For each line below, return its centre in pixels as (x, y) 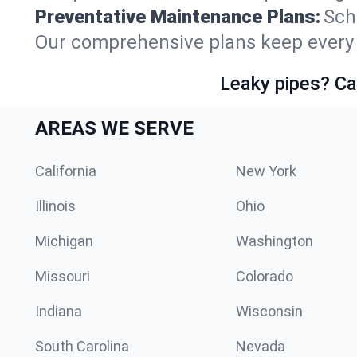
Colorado (265, 276)
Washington (275, 241)
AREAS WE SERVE (114, 128)
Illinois (55, 206)
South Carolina (82, 346)
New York (266, 171)
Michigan (64, 241)
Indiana (59, 311)
